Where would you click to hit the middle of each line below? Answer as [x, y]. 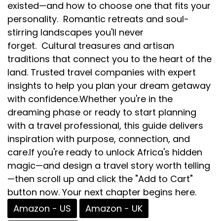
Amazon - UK [114, 208]
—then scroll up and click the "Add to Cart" [100, 179]
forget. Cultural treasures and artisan [91, 45]
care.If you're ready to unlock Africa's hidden [105, 152]
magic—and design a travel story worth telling [109, 165]
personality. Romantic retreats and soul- [98, 19]
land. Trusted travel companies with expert [102, 72]
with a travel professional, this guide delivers [105, 125]
